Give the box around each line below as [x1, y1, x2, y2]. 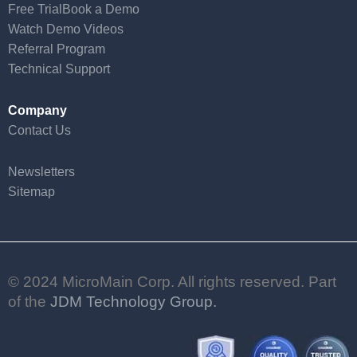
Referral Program [8, 41, 105, 56]
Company [8, 103, 67, 117]
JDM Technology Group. [50, 292, 217, 310]
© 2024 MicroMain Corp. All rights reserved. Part [8, 273, 336, 290]
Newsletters [8, 164, 75, 178]
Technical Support [8, 61, 110, 76]
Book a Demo [62, 2, 139, 16]
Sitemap [8, 184, 55, 198]
